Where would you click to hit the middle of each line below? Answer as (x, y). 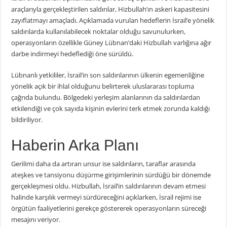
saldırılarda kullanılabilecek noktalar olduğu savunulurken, (99, 32)
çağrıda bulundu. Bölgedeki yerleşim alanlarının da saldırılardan (106, 98)
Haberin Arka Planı (75, 145)
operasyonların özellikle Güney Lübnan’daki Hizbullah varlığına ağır (111, 43)
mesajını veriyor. (36, 220)
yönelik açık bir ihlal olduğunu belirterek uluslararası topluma (103, 86)
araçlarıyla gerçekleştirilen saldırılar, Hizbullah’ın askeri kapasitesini (110, 9)
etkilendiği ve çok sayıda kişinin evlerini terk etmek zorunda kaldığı (111, 109)
